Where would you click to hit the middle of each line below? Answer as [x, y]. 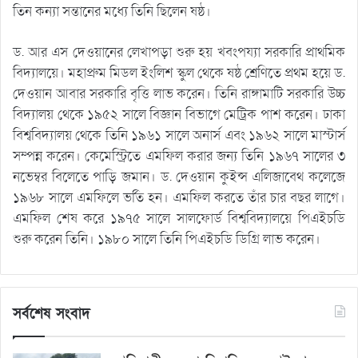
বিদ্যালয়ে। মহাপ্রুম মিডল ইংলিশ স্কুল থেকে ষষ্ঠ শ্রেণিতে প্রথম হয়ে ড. [179, 73]
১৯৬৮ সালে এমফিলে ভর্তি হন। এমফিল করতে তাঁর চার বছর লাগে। [179, 197]
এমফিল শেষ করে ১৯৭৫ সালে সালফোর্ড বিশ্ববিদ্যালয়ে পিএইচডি [179, 218]
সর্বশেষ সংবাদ [52, 313]
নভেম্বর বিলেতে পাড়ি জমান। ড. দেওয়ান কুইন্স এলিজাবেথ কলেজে [179, 177]
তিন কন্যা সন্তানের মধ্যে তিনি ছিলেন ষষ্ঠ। [112, 11]
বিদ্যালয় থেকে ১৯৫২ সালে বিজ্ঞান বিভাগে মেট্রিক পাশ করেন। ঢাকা [179, 114]
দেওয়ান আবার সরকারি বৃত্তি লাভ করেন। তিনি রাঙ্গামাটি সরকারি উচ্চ [179, 93]
